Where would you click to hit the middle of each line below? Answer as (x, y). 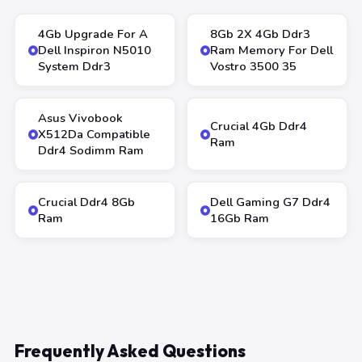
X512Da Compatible (94, 134)
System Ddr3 (74, 66)
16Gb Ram (240, 218)
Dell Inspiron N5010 (95, 50)
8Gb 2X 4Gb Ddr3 (260, 34)
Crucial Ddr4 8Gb (86, 202)
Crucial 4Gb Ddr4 (259, 126)
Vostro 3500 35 (253, 66)
